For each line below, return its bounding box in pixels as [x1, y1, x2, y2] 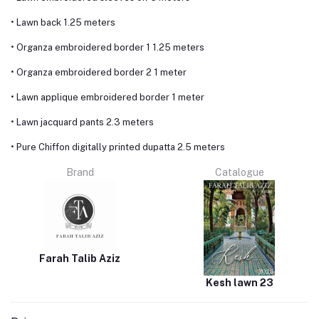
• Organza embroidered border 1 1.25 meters [11, 42, 204, 53]
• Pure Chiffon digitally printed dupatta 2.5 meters [11, 142, 225, 153]
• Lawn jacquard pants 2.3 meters [11, 117, 154, 128]
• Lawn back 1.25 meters [11, 17, 115, 28]
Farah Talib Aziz [39, 253, 120, 265]
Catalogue [214, 167, 264, 179]
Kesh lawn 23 [205, 276, 273, 288]
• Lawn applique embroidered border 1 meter [11, 92, 204, 103]
